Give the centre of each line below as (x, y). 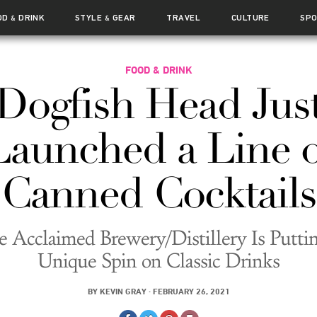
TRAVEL (184, 18)
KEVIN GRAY (123, 291)
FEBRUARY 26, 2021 (191, 291)
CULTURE (250, 18)
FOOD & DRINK (158, 70)
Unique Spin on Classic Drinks (158, 261)
